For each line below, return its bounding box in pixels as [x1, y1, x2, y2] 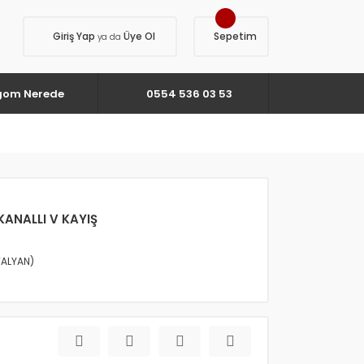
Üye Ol [121, 29, 155, 43]
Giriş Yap [53, 29, 97, 43]
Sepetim [214, 29, 257, 43]
